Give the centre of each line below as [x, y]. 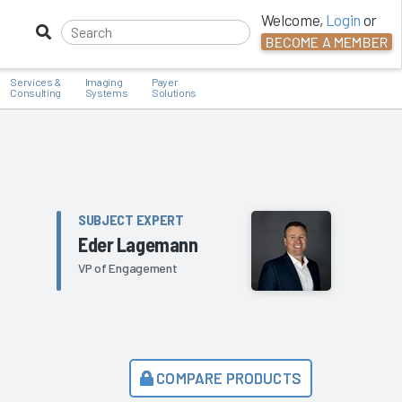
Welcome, [293, 19]
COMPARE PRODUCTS [227, 377]
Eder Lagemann [138, 245]
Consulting [35, 92]
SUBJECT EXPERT [131, 220]
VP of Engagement [128, 268]
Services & [35, 82]
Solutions [174, 92]
